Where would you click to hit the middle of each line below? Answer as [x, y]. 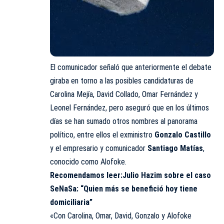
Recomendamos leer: [86, 175]
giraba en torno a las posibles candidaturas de [122, 81]
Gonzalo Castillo [183, 135]
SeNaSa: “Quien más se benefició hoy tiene [124, 189]
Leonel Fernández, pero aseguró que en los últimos [129, 108]
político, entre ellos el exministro [102, 135]
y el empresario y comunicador [99, 148]
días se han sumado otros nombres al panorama [124, 121]
